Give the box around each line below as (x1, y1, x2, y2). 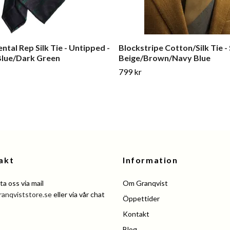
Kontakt (123, 209, 149, 219)
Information (123, 155, 178, 165)
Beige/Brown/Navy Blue (119, 53, 210, 63)
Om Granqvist (123, 179, 168, 188)
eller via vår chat (52, 190, 105, 199)
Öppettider (123, 194, 160, 203)
